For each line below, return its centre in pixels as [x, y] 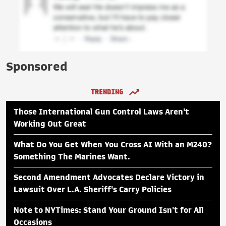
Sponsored [37, 66]
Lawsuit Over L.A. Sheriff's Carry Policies [93, 189]
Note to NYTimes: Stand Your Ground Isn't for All [109, 210]
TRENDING [107, 92]
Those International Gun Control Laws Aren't [101, 112]
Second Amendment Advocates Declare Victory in [109, 177]
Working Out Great [50, 124]
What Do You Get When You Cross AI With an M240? [113, 145]
